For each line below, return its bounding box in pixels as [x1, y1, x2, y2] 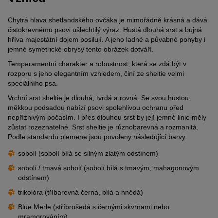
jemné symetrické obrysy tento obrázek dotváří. [8, 45, 154, 54]
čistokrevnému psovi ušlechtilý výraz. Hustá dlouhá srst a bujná [8, 26, 202, 34]
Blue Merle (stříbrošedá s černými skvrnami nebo [18, 203, 169, 211]
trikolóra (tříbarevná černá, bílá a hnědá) [18, 188, 143, 197]
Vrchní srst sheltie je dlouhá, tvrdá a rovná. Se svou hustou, [8, 94, 191, 102]
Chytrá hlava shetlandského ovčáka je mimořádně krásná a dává [8, 16, 207, 24]
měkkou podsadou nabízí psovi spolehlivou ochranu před [8, 104, 183, 112]
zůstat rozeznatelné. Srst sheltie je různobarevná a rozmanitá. [8, 123, 199, 131]
